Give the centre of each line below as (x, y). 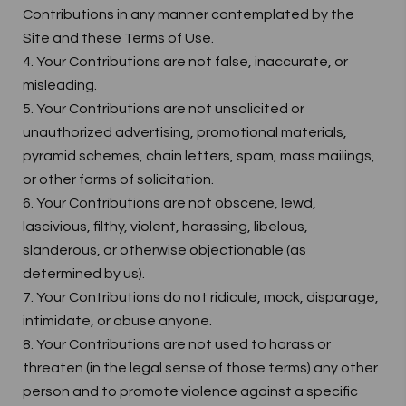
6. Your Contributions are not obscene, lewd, (169, 203)
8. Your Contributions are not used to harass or (177, 344)
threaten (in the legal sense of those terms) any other (200, 368)
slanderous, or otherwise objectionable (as (164, 250)
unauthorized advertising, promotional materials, (185, 132)
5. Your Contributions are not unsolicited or (164, 109)
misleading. (60, 85)
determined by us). (84, 274)
